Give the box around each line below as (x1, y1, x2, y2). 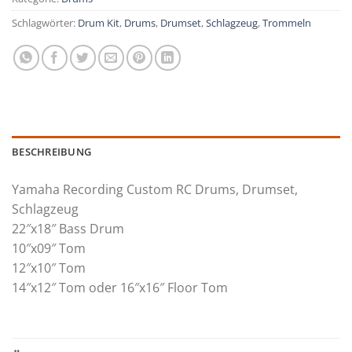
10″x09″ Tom (12, 239, 86, 257)
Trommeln (262, 15, 311, 30)
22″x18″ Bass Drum (12, 219, 124, 237)
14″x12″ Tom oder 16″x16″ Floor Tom (12, 278, 228, 296)
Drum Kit (78, 15, 119, 30)
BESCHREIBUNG (12, 144, 92, 159)
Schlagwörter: (12, 15, 78, 30)
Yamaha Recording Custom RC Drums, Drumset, (12, 180, 298, 198)
